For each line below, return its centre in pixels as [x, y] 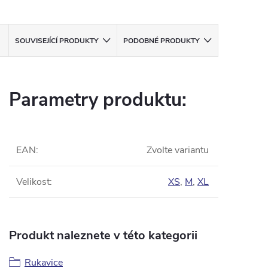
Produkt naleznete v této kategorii [103, 236]
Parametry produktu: [98, 100]
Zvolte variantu [178, 150]
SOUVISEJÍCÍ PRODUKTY [57, 41]
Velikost [33, 182]
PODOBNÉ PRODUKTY [162, 41]
